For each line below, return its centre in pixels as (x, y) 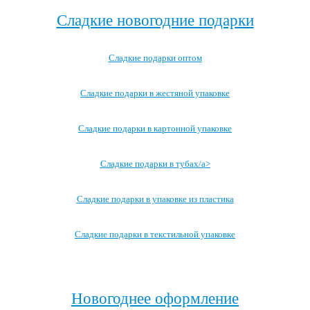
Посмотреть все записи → (155, 265)
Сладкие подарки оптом (155, 58)
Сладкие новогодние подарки (155, 20)
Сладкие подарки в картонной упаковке (155, 128)
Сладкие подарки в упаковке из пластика (155, 199)
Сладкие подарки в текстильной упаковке (155, 234)
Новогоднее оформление (155, 298)
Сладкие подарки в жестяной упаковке (155, 93)
